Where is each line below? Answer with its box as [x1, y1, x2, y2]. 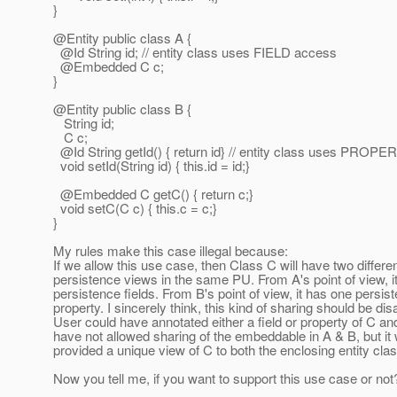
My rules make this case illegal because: [53, 241, 288, 261]
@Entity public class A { [53, 28, 191, 48]
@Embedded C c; [53, 57, 164, 76]
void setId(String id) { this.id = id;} [53, 156, 250, 175]
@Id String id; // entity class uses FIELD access [53, 43, 337, 62]
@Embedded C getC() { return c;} [53, 184, 253, 204]
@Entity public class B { [53, 99, 191, 119]
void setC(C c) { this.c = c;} [53, 198, 217, 218]
